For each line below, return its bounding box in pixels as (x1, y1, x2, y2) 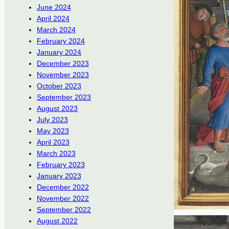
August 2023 (37, 104, 78, 113)
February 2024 (37, 37, 85, 45)
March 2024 (37, 26, 76, 34)
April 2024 (37, 14, 70, 23)
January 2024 (37, 48, 81, 57)
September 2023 (37, 93, 91, 102)
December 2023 (37, 59, 89, 68)
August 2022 (37, 217, 78, 225)
